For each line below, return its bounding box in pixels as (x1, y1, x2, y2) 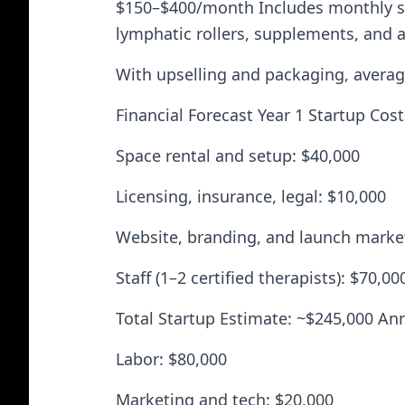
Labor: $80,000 (116, 348, 227, 370)
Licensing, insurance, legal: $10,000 (116, 185, 386, 207)
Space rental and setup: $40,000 (116, 145, 360, 166)
